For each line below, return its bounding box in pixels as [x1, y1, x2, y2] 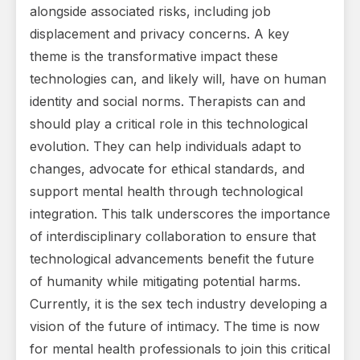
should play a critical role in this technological [30, 116, 308, 133]
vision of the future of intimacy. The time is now [30, 318, 320, 335]
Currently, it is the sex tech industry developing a [30, 296, 327, 313]
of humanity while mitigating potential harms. [30, 273, 301, 290]
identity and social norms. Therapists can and [30, 93, 305, 110]
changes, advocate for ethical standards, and [30, 161, 305, 178]
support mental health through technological [30, 183, 303, 200]
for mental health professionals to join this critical [30, 341, 330, 358]
